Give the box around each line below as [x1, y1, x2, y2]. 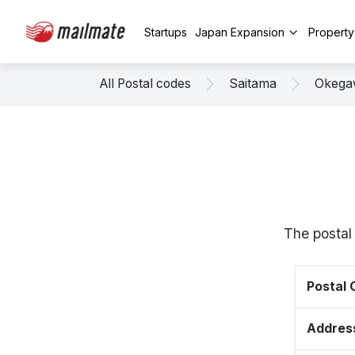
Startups [144, 25, 187, 39]
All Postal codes [100, 76, 191, 91]
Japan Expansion [195, 25, 284, 39]
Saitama [229, 76, 277, 91]
